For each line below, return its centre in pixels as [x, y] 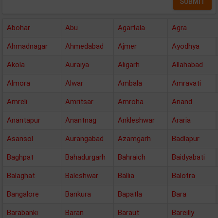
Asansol [20, 139]
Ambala [130, 83]
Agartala [131, 28]
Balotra [183, 176]
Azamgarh [134, 139]
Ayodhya [186, 46]
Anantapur [24, 120]
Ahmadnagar [27, 46]
